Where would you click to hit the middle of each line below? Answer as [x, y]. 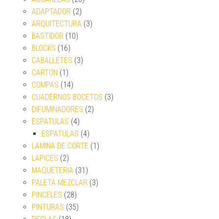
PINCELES [47, 195]
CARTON [45, 72]
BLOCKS [44, 48]
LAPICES [45, 158]
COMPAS [45, 85]
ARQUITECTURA [57, 23]
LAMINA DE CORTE [60, 146]
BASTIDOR [48, 36]
